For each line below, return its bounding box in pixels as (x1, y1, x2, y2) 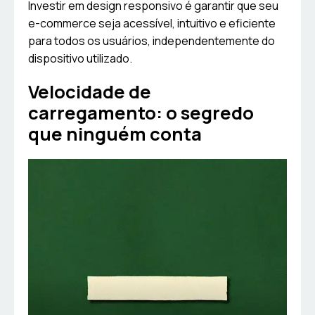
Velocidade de (28, 79, 151, 105)
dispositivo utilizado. (28, 51, 132, 67)
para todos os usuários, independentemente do (28, 33, 275, 49)
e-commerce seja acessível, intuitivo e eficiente (28, 15, 276, 32)
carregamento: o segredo (28, 101, 254, 126)
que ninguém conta (28, 122, 202, 147)
